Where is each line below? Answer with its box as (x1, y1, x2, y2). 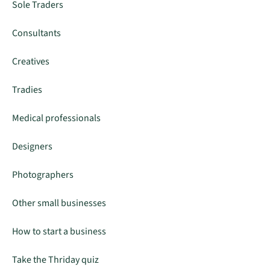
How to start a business (12, 224, 106, 238)
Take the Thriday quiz (12, 253, 99, 266)
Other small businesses (12, 196, 106, 210)
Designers (12, 139, 52, 153)
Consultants (12, 26, 61, 40)
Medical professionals (12, 111, 101, 125)
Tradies (12, 83, 42, 96)
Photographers (12, 168, 74, 181)
